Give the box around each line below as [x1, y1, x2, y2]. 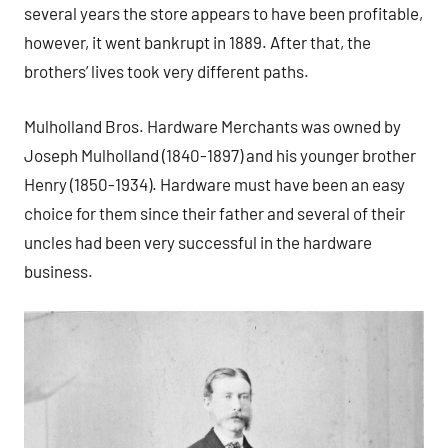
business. [24, 260, 99, 281]
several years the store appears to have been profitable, [24, 3, 423, 24]
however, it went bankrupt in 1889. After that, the [24, 32, 371, 53]
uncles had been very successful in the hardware [24, 231, 372, 252]
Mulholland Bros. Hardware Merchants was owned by [24, 115, 401, 136]
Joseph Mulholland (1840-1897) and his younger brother [24, 144, 416, 165]
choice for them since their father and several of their [24, 202, 405, 223]
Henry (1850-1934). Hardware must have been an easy [24, 173, 405, 194]
